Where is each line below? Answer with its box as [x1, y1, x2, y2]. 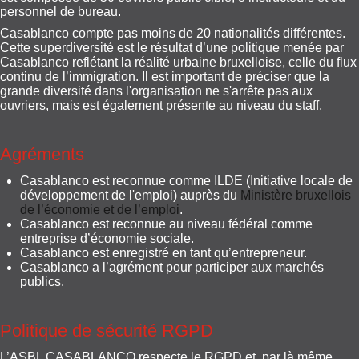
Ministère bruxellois [240, 188, 351, 202]
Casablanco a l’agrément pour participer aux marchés [20, 260, 324, 274]
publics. [20, 274, 64, 288]
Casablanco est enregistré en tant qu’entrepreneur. [20, 245, 307, 260]
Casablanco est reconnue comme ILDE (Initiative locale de [20, 173, 353, 188]
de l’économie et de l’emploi [20, 202, 179, 216]
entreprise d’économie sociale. [20, 231, 194, 245]
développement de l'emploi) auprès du [20, 188, 240, 202]
